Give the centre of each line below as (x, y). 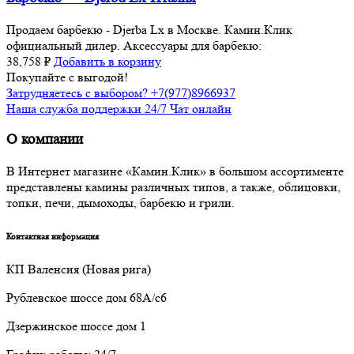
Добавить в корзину (107, 61)
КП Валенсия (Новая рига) (79, 269)
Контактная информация (53, 236)
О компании (45, 140)
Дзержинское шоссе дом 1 (76, 326)
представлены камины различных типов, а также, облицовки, (173, 187)
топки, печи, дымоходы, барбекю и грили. (121, 203)
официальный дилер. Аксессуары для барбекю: (134, 45)
